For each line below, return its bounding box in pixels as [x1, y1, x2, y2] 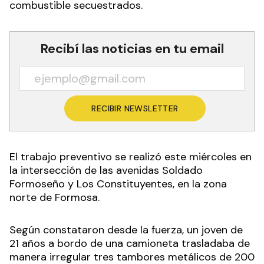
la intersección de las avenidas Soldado [9, 163, 203, 177]
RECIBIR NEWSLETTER [91, 103, 179, 114]
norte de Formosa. [9, 190, 100, 204]
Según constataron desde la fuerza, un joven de [9, 222, 243, 237]
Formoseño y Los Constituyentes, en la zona [9, 176, 227, 191]
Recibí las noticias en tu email [40, 39, 224, 57]
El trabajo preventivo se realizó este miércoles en [9, 149, 252, 164]
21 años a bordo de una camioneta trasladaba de [9, 236, 250, 250]
